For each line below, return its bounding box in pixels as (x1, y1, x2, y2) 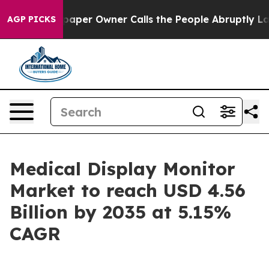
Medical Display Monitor (10, 157, 235, 180)
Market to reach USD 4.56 (10, 179, 246, 202)
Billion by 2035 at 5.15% (10, 201, 231, 223)
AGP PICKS (7, 14, 56, 25)
